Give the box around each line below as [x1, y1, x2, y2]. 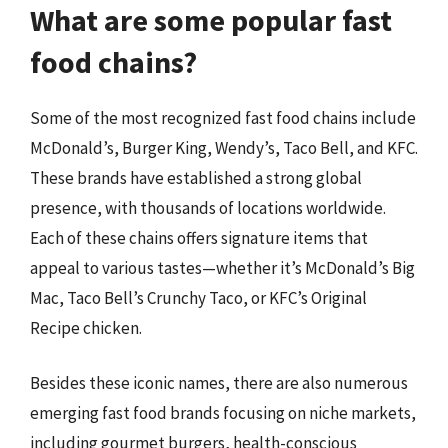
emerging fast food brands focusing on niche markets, [30, 402, 416, 424]
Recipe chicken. [30, 316, 142, 339]
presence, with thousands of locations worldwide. [30, 196, 386, 219]
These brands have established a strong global [30, 166, 362, 189]
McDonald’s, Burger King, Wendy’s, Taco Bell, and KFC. [30, 136, 418, 159]
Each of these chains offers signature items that [30, 226, 368, 249]
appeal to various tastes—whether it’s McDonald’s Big [30, 256, 415, 279]
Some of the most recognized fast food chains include [30, 106, 416, 129]
